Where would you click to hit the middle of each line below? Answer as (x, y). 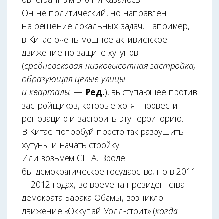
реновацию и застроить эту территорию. (103, 118)
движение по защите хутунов (80, 52)
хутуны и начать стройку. (71, 144)
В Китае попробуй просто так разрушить (103, 131)
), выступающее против (151, 92)
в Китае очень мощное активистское (95, 39)
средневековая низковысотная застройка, (110, 65)
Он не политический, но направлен (95, 12)
